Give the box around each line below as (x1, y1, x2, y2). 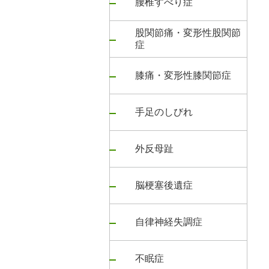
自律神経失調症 (135, 217, 202, 227)
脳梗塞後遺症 (135, 180, 193, 190)
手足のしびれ (135, 107, 193, 117)
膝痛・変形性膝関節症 (135, 70, 231, 80)
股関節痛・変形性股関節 (135, 28, 241, 38)
